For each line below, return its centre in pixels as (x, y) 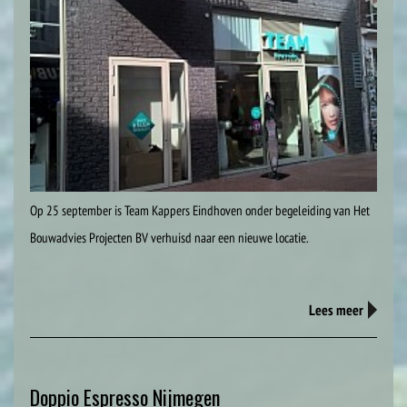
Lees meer (336, 310)
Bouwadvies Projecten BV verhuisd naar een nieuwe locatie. (169, 238)
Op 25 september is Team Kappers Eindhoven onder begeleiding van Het (200, 211)
